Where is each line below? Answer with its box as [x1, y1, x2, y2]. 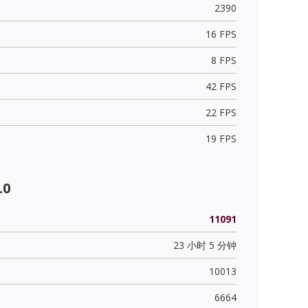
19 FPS [205, 131, 236, 145]
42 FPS [205, 79, 236, 93]
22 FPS [205, 105, 236, 119]
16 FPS [205, 27, 236, 41]
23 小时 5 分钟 [173, 238, 236, 252]
